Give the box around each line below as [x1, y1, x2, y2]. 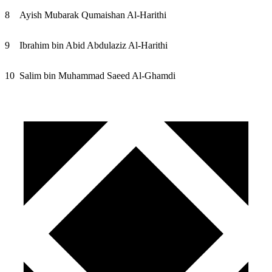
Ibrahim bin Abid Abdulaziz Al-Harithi [19, 39, 168, 50]
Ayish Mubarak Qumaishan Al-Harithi [19, 9, 166, 20]
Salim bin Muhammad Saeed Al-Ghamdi [19, 70, 175, 81]
